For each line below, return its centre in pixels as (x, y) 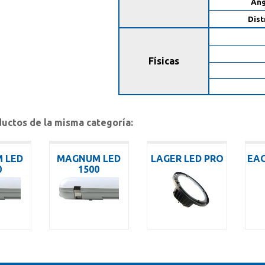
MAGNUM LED (89, 158)
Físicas (164, 61)
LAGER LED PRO (187, 158)
